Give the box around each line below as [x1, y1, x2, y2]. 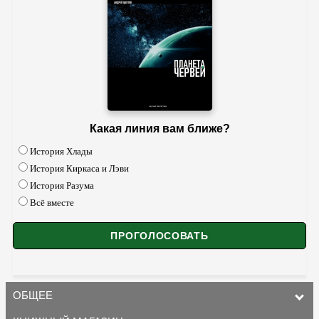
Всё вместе [30, 197, 74, 209]
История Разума [30, 180, 94, 192]
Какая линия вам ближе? [89, 122, 230, 135]
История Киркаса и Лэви [30, 163, 129, 174]
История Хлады [30, 146, 93, 157]
